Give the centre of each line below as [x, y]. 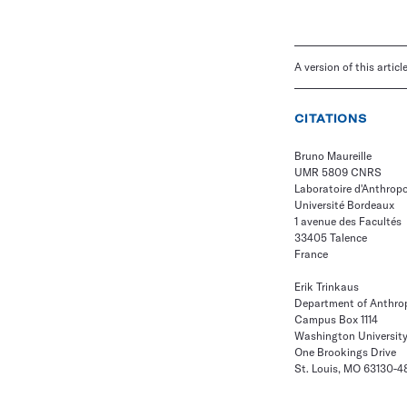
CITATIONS [331, 119]
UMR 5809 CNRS [338, 172]
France [311, 254]
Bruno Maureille [333, 156]
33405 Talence [331, 238]
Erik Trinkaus [327, 287]
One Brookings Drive [345, 352]
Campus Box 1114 [336, 319]
